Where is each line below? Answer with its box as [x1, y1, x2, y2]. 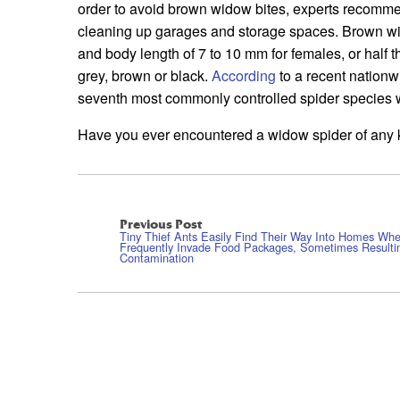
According [212, 65, 276, 87]
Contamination [120, 248, 194, 266]
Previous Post [120, 215, 202, 232]
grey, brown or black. [78, 65, 212, 87]
